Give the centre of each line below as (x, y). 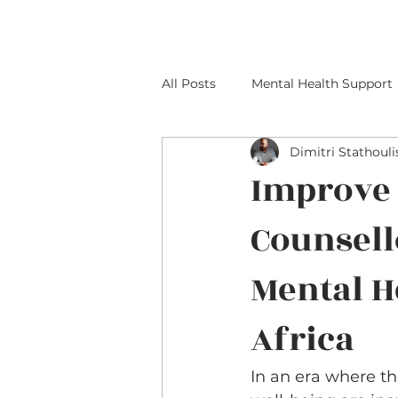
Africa (302, 340)
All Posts (189, 83)
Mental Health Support (322, 83)
